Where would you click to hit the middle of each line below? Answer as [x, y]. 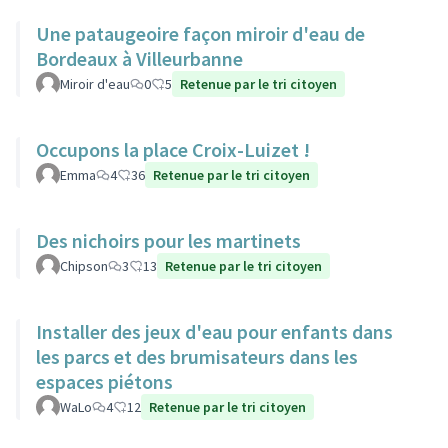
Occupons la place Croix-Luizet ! [173, 149]
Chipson [84, 266]
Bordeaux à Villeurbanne [139, 58]
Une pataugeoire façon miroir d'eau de [200, 33]
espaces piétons [104, 381]
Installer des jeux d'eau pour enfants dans [214, 331]
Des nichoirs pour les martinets [168, 240]
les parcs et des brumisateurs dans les [197, 356]
